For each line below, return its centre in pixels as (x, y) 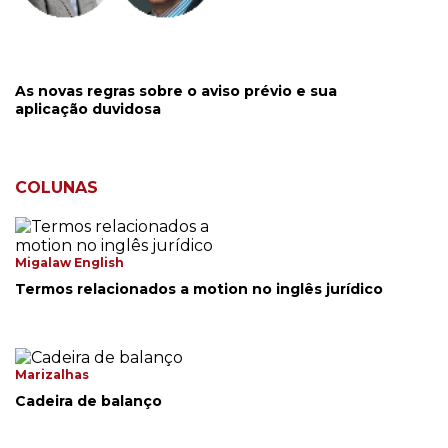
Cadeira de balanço (88, 400)
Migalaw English (69, 262)
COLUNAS (56, 187)
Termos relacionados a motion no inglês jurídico (199, 288)
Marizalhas (52, 374)
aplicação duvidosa (88, 108)
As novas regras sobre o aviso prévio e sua (176, 90)
